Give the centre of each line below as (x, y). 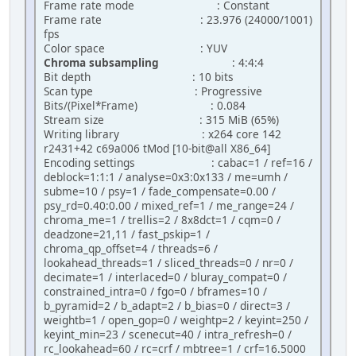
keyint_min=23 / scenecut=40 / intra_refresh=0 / (168, 335)
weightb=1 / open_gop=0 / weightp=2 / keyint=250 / (176, 320)
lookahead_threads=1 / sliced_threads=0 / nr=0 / (168, 263)
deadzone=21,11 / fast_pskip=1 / (127, 234)
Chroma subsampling (101, 63)
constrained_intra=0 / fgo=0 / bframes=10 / (155, 292)
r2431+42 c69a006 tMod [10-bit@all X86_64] (157, 149)
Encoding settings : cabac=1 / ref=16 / (178, 163)
